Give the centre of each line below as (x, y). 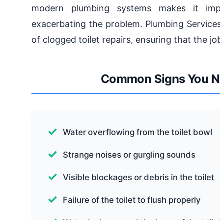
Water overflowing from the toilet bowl (137, 132)
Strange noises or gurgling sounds (129, 155)
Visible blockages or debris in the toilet (138, 177)
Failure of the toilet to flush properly (132, 200)
